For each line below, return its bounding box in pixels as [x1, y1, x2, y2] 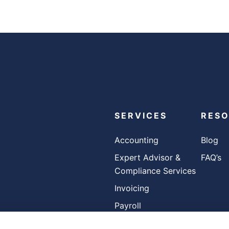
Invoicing [114, 183, 150, 193]
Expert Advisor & [114, 152, 181, 163]
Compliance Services [114, 166, 196, 176]
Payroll [114, 200, 142, 211]
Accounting [114, 135, 159, 145]
